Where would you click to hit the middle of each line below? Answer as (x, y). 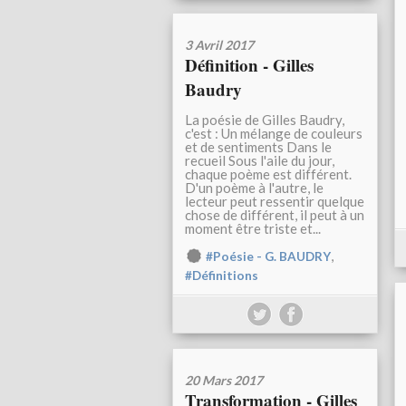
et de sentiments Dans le (258, 147)
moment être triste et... (253, 229)
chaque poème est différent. (268, 174)
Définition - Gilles (249, 65)
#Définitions (222, 276)
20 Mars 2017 (224, 381)
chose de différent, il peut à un (275, 215)
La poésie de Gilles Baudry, (265, 120)
